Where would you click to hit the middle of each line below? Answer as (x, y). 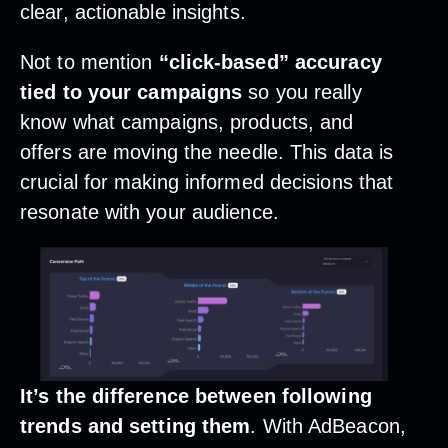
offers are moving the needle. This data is (207, 151)
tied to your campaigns (134, 91)
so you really (305, 91)
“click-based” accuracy (270, 61)
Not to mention (89, 61)
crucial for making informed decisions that (207, 181)
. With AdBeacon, (328, 425)
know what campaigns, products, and (187, 121)
